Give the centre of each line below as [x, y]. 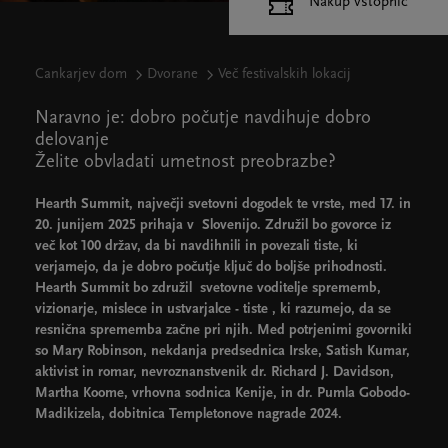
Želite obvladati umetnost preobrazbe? [188, 162]
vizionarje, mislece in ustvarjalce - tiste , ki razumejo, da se [213, 309]
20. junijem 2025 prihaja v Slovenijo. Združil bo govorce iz [213, 225]
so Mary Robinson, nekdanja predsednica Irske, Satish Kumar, [222, 351]
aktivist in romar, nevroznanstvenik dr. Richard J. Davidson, [214, 372]
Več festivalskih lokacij [284, 74]
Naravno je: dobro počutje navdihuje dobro [203, 118]
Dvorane [172, 74]
